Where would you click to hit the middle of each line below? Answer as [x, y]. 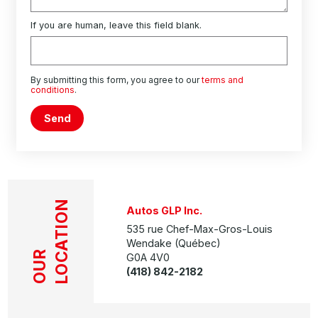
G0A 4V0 [148, 257]
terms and [223, 79]
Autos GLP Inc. [165, 210]
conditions [53, 89]
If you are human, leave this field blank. [116, 26]
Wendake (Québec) [174, 243]
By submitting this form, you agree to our [116, 79]
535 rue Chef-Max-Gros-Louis [200, 229]
